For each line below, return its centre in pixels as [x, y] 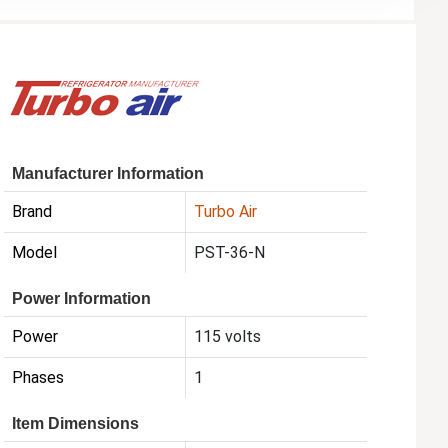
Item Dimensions [76, 423]
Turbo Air [226, 211]
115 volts [228, 336]
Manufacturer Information [108, 173]
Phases [38, 377]
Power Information [82, 298]
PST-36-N [230, 252]
